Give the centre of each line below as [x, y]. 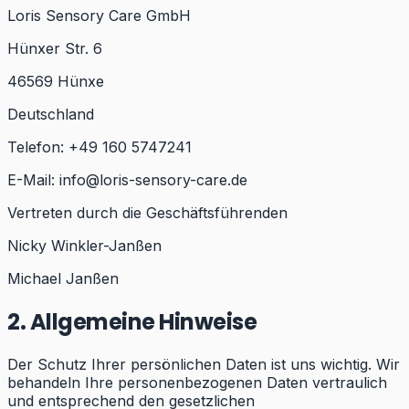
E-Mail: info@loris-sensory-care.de [127, 179]
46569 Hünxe [56, 81]
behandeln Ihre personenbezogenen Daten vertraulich [197, 383]
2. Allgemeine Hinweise [132, 321]
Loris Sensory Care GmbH [99, 15]
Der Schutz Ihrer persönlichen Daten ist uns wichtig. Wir [204, 365]
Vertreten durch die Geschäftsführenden [147, 212]
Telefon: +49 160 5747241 [100, 147]
